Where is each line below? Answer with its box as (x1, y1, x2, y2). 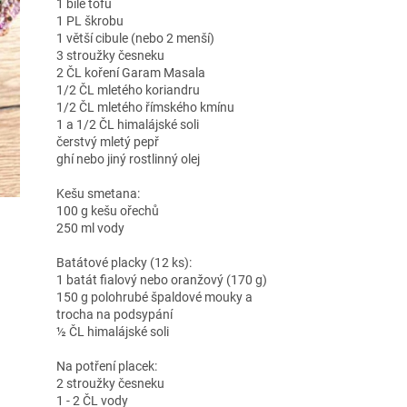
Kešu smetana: (55, 185, 140, 201)
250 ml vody (55, 220, 124, 235)
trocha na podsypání (55, 306, 173, 322)
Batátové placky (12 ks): (55, 254, 192, 270)
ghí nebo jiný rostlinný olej (55, 151, 200, 166)
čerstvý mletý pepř (55, 134, 159, 149)
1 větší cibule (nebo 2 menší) (55, 30, 214, 45)
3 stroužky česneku (55, 47, 164, 63)
